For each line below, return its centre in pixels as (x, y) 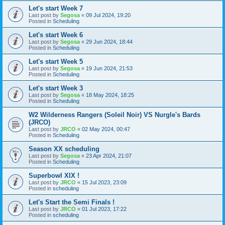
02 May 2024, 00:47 (106, 129)
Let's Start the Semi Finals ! (72, 202)
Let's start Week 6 (56, 35)
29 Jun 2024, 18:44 (109, 41)
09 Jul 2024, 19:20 (108, 15)
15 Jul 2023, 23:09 (104, 182)
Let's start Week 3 (56, 88)
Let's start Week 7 (56, 8)
